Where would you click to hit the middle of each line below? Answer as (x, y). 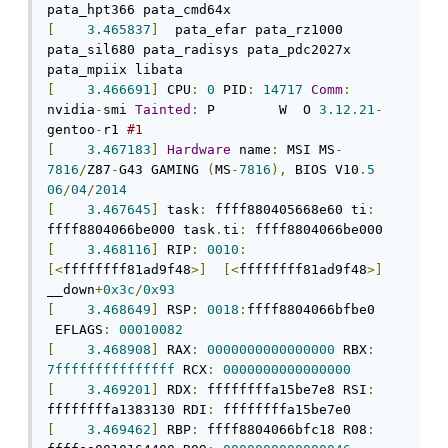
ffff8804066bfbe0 (311, 310)
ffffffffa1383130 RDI (127, 410)
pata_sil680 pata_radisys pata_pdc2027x (199, 50)
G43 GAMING (163, 170)
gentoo (71, 130)
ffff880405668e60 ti (287, 210)
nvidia (71, 110)
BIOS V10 (323, 170)
